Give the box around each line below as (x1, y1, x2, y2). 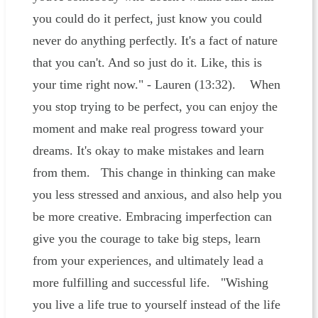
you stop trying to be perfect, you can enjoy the (32, 99, 278, 114)
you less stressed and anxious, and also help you (32, 187, 282, 202)
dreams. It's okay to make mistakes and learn (32, 143, 264, 158)
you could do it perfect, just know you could (32, 11, 262, 26)
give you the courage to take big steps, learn (32, 231, 261, 246)
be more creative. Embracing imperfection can (32, 209, 272, 224)
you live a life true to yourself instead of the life (32, 297, 280, 312)
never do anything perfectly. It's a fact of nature (32, 33, 278, 48)
